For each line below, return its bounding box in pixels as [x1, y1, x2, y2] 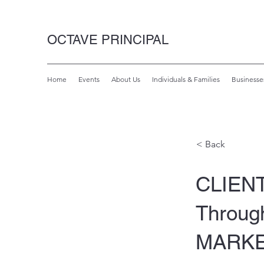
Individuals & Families [152, 75, 220, 84]
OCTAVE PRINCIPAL [47, 32, 169, 47]
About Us [111, 75, 140, 84]
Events [78, 75, 100, 84]
